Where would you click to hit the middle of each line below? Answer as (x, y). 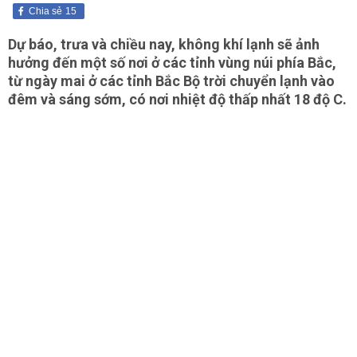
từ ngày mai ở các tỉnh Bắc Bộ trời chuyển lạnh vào (171, 81)
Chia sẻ (45, 11)
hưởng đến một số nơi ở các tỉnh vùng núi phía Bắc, (172, 63)
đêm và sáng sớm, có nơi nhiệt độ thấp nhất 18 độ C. (177, 99)
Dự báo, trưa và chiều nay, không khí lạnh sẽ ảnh (164, 44)
